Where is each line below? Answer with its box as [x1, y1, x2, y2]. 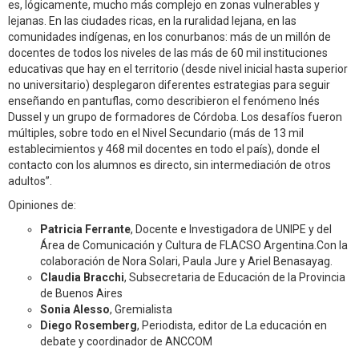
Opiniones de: [8, 199, 76, 212]
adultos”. [8, 175, 52, 188]
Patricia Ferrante [40, 223, 131, 236]
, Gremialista [110, 303, 172, 316]
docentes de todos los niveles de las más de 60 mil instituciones [8, 46, 328, 59]
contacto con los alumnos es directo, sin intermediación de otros [8, 159, 331, 171]
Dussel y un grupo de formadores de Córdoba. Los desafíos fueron [8, 111, 342, 123]
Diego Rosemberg [40, 319, 137, 332]
